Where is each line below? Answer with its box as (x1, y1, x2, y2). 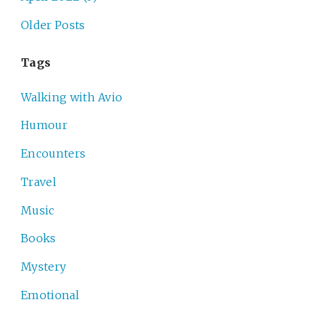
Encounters (21, 146, 86, 161)
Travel (21, 174, 56, 189)
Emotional (21, 287, 79, 302)
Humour (21, 118, 67, 133)
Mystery (21, 260, 67, 274)
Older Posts (21, 18, 85, 33)
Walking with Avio (21, 90, 123, 104)
